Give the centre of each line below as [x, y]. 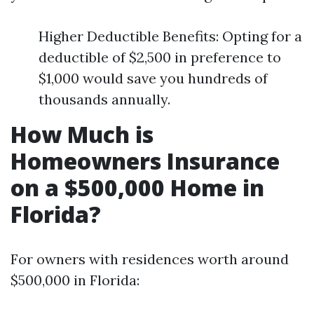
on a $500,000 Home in [137, 187]
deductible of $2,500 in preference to [160, 57]
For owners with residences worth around [150, 259]
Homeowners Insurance [145, 161]
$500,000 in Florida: [75, 280]
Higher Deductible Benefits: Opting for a [170, 36]
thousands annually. [104, 99]
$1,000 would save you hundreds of [153, 78]
